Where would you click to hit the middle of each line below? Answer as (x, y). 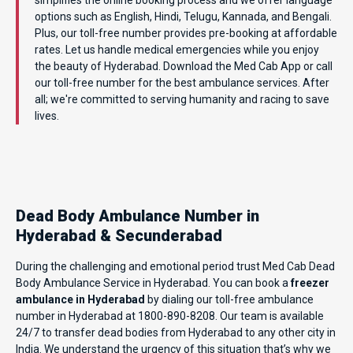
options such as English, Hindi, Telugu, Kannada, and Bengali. (183, 16)
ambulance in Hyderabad (80, 299)
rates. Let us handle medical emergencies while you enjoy (177, 49)
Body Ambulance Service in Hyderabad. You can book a (153, 282)
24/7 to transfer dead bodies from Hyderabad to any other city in (176, 332)
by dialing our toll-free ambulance (229, 299)
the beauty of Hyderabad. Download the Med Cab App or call (184, 66)
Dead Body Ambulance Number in (137, 216)
